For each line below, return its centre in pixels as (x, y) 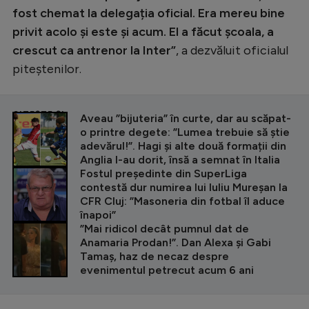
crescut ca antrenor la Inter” (94, 51)
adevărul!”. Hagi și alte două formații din (183, 146)
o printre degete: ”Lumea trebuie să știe (185, 132)
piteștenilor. (47, 69)
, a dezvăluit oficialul (232, 51)
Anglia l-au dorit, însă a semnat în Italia (180, 160)
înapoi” (99, 215)
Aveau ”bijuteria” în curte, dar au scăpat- (186, 119)
